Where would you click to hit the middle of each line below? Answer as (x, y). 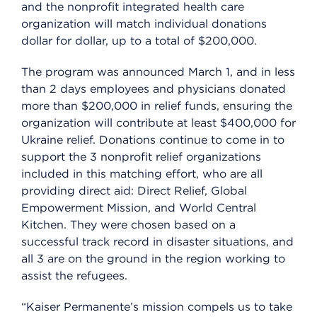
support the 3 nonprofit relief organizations (141, 157)
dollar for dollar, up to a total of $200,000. (139, 41)
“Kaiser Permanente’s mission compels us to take (157, 307)
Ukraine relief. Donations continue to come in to (153, 140)
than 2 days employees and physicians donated (154, 89)
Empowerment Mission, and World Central (139, 208)
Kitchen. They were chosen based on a (128, 225)
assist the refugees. (74, 276)
